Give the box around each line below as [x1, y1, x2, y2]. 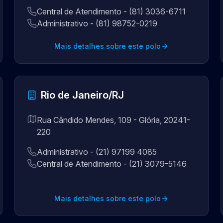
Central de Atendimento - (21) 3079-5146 [37, 159, 187, 169]
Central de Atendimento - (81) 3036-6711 [37, 6, 186, 16]
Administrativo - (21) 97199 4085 [37, 147, 157, 157]
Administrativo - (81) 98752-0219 [37, 18, 158, 28]
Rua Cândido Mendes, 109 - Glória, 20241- [37, 115, 191, 125]
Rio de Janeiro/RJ [41, 89, 124, 101]
